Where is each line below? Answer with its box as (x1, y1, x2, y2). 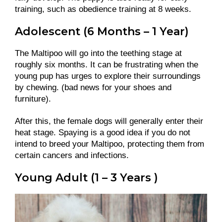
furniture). (15, 94, 54, 104)
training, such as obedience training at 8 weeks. (15, 4, 194, 14)
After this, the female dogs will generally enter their (15, 116, 203, 126)
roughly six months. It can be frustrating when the (15, 59, 198, 69)
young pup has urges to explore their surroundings (15, 71, 201, 81)
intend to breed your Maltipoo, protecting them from (15, 139, 204, 149)
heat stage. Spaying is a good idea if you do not (15, 127, 190, 137)
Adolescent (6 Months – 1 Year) (15, 24, 189, 38)
